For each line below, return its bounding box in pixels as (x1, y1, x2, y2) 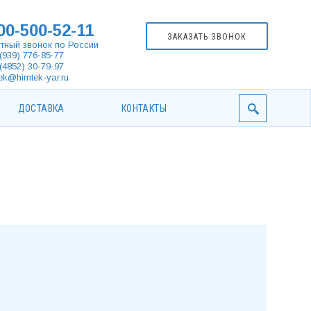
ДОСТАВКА (17, 103, 65, 114)
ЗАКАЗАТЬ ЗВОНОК (167, 32, 247, 42)
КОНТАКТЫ (121, 103, 167, 114)
